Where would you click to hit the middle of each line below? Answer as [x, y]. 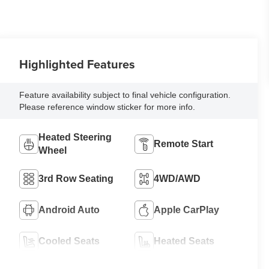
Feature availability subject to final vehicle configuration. [125, 95]
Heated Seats [184, 241]
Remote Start [184, 144]
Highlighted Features [77, 64]
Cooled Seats [69, 241]
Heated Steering [75, 138]
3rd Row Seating [76, 179]
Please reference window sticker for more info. [107, 107]
